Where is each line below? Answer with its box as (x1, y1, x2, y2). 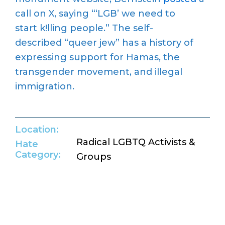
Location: (15, 124, 59, 135)
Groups (76, 151, 111, 162)
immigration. (15, 81, 77, 92)
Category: (15, 149, 61, 160)
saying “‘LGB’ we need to (56, 8, 175, 20)
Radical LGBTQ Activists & (76, 136, 195, 148)
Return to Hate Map (30, 191, 112, 201)
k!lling (40, 23, 67, 34)
